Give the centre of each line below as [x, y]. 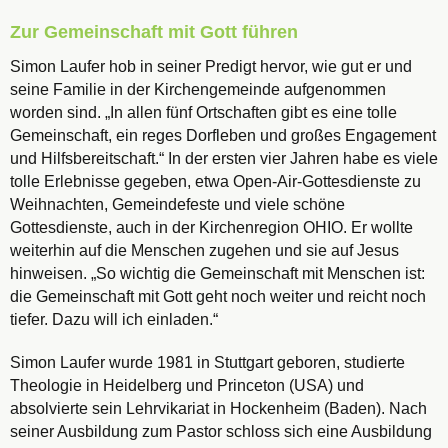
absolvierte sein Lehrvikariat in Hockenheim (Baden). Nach [218, 409]
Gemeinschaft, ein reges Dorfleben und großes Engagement [223, 136]
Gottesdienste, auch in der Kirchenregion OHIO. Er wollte [211, 228]
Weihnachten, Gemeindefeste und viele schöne [177, 205]
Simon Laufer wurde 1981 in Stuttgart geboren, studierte [207, 363]
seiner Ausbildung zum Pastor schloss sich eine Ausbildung [221, 432]
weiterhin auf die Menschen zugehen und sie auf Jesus [204, 251]
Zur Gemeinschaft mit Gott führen [154, 32]
